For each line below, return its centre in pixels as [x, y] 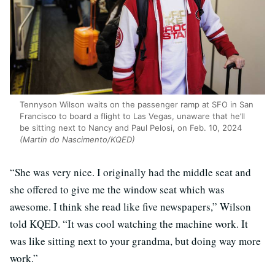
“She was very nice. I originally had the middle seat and [130, 172]
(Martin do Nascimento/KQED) [77, 140]
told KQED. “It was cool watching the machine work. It [129, 224]
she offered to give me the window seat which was [117, 190]
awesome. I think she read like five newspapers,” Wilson [130, 207]
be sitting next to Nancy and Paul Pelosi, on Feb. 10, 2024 [131, 128]
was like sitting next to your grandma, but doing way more [135, 241]
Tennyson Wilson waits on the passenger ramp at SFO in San [137, 105]
